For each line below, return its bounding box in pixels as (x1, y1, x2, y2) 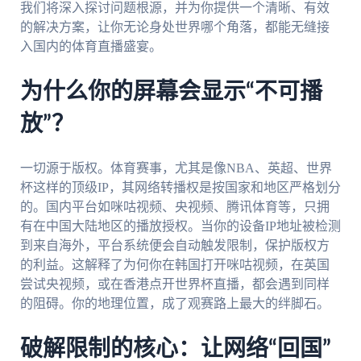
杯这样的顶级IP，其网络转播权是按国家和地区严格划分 (19, 180, 341, 194)
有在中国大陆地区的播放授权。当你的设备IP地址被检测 (19, 218, 341, 233)
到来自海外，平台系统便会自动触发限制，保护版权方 (19, 238, 330, 252)
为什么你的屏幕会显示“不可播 (19, 81, 322, 104)
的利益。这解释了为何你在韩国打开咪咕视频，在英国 (19, 257, 330, 272)
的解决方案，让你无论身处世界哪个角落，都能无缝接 (19, 20, 330, 35)
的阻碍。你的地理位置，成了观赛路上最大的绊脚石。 (19, 296, 330, 310)
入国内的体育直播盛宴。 (19, 39, 162, 54)
